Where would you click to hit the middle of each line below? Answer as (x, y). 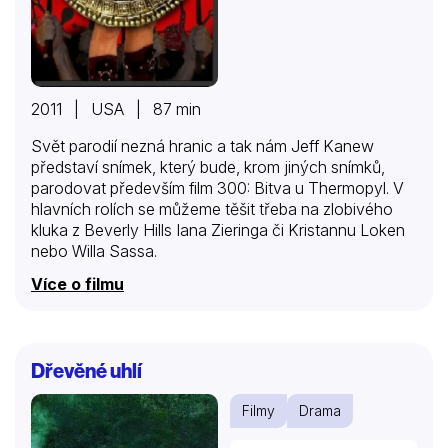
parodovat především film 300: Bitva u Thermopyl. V (217, 187)
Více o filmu (77, 283)
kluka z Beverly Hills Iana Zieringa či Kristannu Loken (218, 229)
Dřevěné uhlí (86, 370)
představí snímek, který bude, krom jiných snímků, (208, 166)
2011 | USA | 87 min (116, 108)
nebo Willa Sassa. (94, 250)
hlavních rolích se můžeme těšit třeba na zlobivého (212, 208)
